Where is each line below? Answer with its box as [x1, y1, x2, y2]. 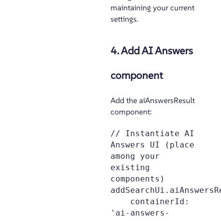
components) [110, 174, 165, 184]
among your [110, 151, 160, 161]
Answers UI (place [110, 140, 194, 150]
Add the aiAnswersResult [110, 96, 195, 106]
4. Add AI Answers [110, 44, 193, 58]
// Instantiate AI [110, 129, 194, 139]
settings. [110, 14, 138, 24]
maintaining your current [110, 3, 194, 13]
